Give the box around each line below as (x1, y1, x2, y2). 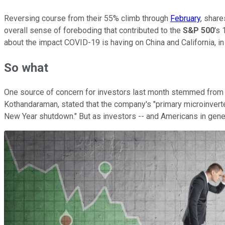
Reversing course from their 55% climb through (4, 13, 170, 23)
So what (4, 60, 48, 75)
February (170, 13, 200, 23)
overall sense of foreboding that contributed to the (4, 25, 183, 35)
